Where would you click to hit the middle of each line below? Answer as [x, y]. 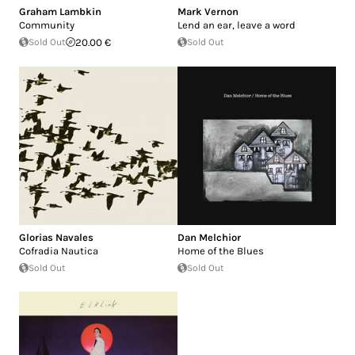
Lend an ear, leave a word [237, 25]
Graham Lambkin [60, 11]
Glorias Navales [56, 237]
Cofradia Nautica [59, 250]
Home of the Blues [221, 250]
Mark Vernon [208, 11]
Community [47, 25]
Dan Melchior [209, 237]
